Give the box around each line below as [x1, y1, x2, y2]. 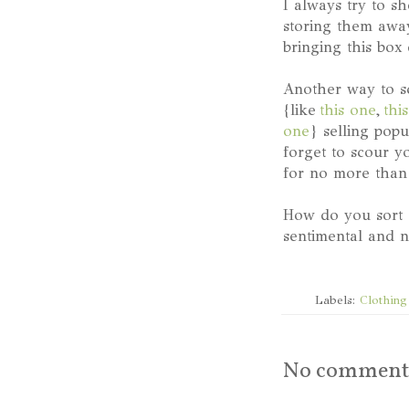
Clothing [359, 291, 407, 308]
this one [319, 100, 376, 120]
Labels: [314, 291, 360, 308]
